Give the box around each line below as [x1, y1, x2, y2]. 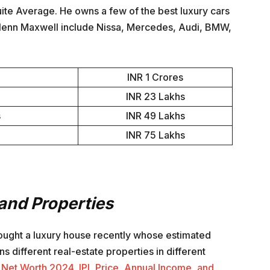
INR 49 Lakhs [125, 110, 185, 122]
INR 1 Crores [127, 71, 183, 84]
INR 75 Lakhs [125, 129, 185, 142]
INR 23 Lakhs [125, 90, 185, 103]
